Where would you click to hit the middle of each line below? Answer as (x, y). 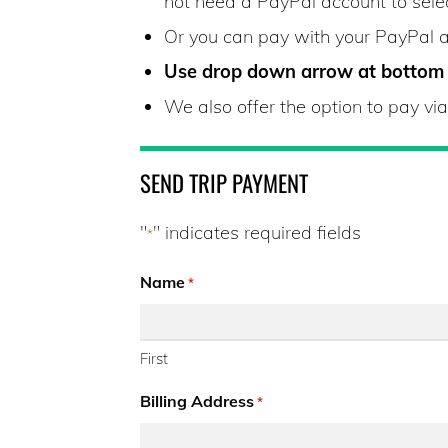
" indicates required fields (257, 232)
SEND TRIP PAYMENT (224, 182)
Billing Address (197, 400)
